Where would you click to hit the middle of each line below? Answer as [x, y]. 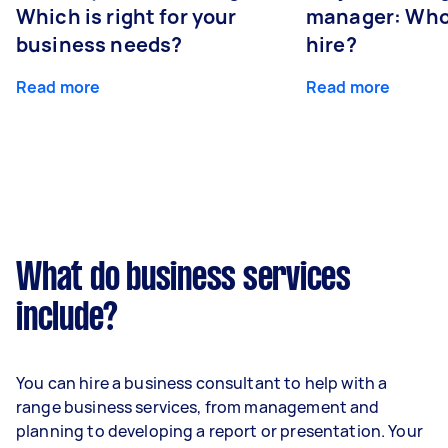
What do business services [183, 279]
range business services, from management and [198, 407]
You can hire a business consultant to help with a [202, 383]
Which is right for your [126, 16]
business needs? [99, 44]
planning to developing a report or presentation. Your [219, 431]
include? [67, 319]
